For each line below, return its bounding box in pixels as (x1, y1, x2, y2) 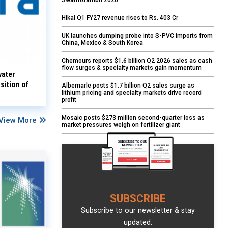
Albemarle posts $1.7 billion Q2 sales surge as (62, 82, 194, 90)
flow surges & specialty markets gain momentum (62, 64, 202, 72)
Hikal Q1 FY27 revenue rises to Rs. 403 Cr (62, 14, 178, 22)
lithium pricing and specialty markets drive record (62, 89, 202, 97)
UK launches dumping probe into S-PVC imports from (62, 32, 213, 40)
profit (62, 96, 76, 104)
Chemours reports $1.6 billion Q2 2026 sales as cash (62, 57, 212, 65)
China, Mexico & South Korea (62, 39, 143, 47)
